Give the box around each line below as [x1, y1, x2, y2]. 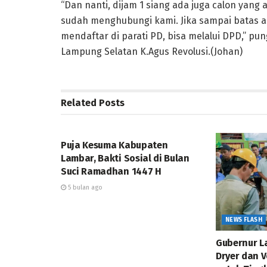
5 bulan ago [66, 183, 103, 191]
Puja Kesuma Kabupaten [61, 139, 168, 151]
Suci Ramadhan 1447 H [61, 165, 162, 177]
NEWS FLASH [225, 216, 262, 224]
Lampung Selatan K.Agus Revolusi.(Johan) [61, 45, 243, 57]
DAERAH [70, 118, 95, 126]
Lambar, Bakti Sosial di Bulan [61, 152, 190, 164]
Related [61, 97, 97, 108]
